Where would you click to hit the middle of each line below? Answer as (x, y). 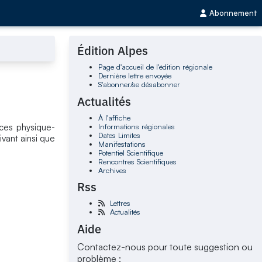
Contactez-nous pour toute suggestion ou (165, 247)
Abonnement (233, 13)
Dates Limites (119, 135)
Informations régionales (136, 126)
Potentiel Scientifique (130, 152)
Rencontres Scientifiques (137, 161)
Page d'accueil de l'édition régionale (155, 67)
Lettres (120, 203)
